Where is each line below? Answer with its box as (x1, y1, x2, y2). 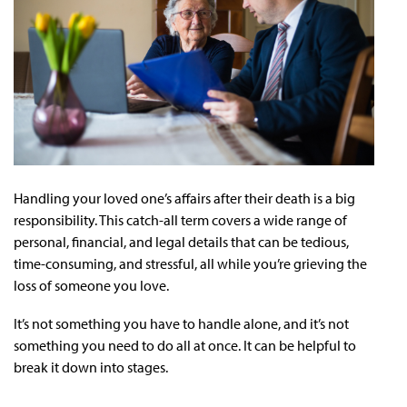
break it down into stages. (14, 357, 168, 376)
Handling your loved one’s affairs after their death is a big (14, 188, 355, 207)
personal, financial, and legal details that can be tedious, (14, 232, 349, 251)
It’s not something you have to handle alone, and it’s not (14, 313, 349, 333)
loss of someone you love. (14, 275, 169, 294)
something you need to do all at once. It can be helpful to (14, 335, 356, 354)
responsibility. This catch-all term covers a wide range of (14, 210, 347, 229)
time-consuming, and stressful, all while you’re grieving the (14, 253, 367, 273)
